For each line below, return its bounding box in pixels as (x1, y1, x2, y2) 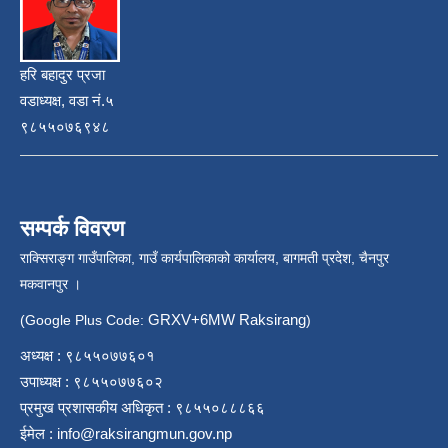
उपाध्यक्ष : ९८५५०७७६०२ (20, 373, 163, 391)
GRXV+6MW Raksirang (148, 311, 306, 329)
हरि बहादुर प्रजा (20, 66, 105, 84)
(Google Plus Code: (20, 312, 148, 329)
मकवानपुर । (20, 276, 81, 293)
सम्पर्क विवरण (20, 216, 124, 242)
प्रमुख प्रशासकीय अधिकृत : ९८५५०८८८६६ (20, 399, 265, 417)
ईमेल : (20, 425, 57, 443)
